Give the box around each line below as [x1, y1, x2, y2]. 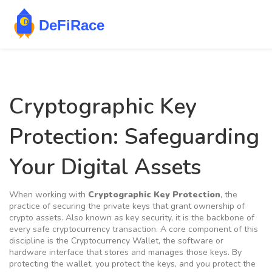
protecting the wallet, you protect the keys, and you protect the [9, 258, 256, 270]
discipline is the [9, 235, 71, 246]
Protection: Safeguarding [9, 122, 259, 152]
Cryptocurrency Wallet [71, 235, 158, 246]
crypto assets [9, 212, 61, 223]
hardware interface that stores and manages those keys [9, 246, 228, 258]
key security [126, 212, 171, 223]
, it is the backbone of [171, 212, 254, 223]
